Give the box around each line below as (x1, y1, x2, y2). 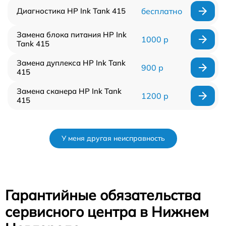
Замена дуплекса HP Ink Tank (17, 58, 126, 68)
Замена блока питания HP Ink (17, 30, 127, 40)
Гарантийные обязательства (5, 186, 201, 204)
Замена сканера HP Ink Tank (17, 86, 122, 96)
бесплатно (141, 6, 182, 17)
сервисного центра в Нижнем (5, 203, 209, 221)
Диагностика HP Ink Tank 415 (17, 6, 126, 16)
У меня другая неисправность (61, 134, 165, 143)
